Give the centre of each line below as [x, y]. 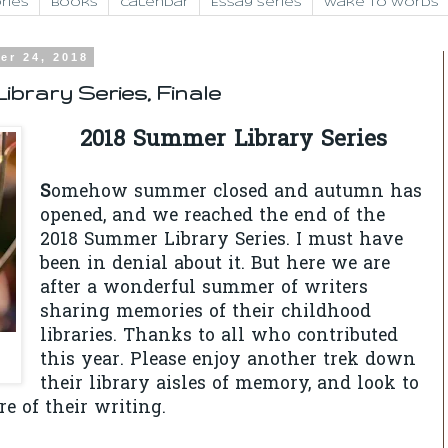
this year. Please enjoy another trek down [227, 360]
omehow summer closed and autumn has [236, 192]
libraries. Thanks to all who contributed [218, 336]
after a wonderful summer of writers [203, 288]
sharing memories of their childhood [205, 312]
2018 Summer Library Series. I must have [221, 240]
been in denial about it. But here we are [214, 264]
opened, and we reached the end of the [212, 216]
